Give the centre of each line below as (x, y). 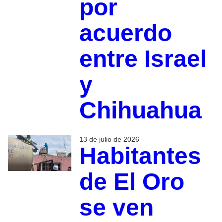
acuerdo (125, 33)
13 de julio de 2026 (109, 139)
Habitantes (140, 156)
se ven (116, 207)
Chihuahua (140, 110)
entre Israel (143, 58)
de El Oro (132, 181)
